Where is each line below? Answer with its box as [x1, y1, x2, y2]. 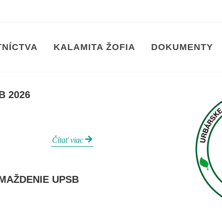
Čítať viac [52, 136, 85, 144]
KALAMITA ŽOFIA [54, 42, 135, 52]
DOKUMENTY [151, 42, 213, 52]
